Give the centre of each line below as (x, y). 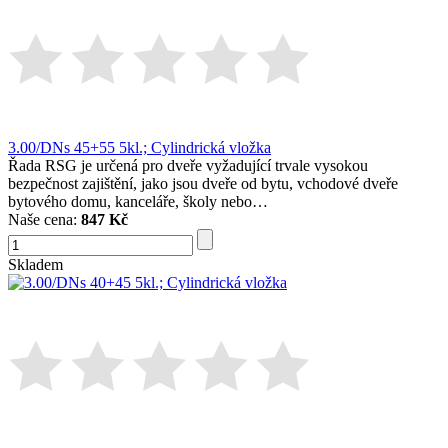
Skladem (35, 265)
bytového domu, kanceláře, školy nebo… (138, 202)
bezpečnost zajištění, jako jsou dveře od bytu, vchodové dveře (203, 184)
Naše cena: (44, 220)
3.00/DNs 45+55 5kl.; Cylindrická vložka (139, 148)
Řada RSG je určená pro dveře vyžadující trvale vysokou (188, 166)
